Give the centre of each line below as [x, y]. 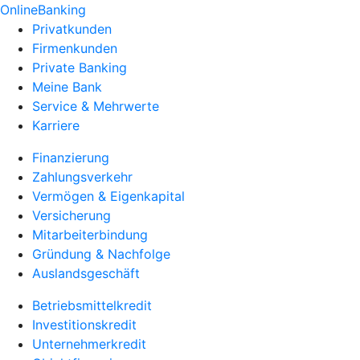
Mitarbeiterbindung [90, 235]
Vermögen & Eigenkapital [108, 196]
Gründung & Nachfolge [101, 254]
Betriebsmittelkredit [92, 305]
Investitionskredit [84, 325]
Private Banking [80, 67]
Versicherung [72, 215]
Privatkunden [72, 29]
